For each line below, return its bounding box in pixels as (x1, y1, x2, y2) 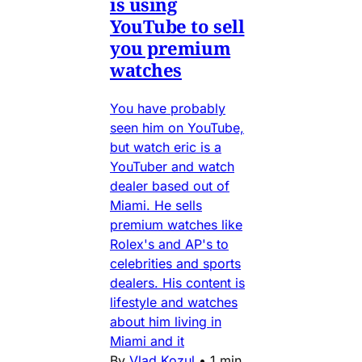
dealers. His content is (110, 275, 245, 292)
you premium (110, 36, 231, 61)
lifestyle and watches (110, 294, 238, 311)
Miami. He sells (110, 197, 202, 214)
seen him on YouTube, (110, 120, 244, 137)
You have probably (110, 100, 225, 117)
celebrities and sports (110, 255, 241, 272)
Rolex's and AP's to (110, 236, 229, 253)
